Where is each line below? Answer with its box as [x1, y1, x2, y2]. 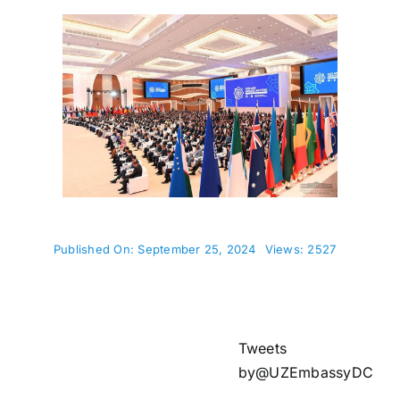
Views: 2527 [264, 242, 337, 257]
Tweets [237, 339, 287, 358]
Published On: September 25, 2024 [53, 242, 256, 257]
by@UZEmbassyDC [237, 363, 374, 382]
